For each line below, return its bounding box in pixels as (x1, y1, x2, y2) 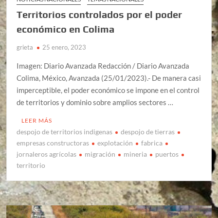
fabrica (141, 138, 163, 147)
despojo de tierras (121, 127, 175, 136)
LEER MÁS (21, 116, 53, 124)
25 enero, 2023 (42, 43, 87, 51)
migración (85, 149, 116, 158)
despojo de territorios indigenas (17, 127, 113, 136)
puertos (155, 149, 179, 158)
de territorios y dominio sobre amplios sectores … (17, 97, 174, 107)
